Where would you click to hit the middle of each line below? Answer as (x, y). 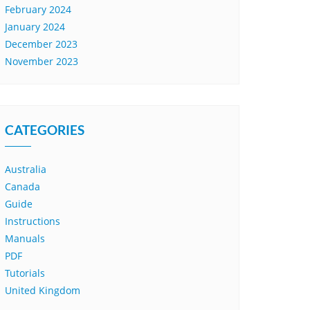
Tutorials (25, 273)
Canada (22, 186)
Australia (26, 169)
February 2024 (38, 9)
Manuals (25, 238)
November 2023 (42, 61)
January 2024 (35, 27)
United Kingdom (43, 290)
